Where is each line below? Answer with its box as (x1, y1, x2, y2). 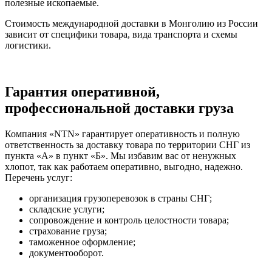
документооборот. (29, 248, 104, 259)
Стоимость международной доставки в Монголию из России (5, 18, 258, 29)
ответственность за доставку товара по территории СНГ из (5, 140, 250, 151)
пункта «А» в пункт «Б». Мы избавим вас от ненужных (5, 151, 236, 161)
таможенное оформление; (29, 237, 135, 248)
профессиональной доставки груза (5, 100, 234, 117)
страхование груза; (29, 226, 107, 237)
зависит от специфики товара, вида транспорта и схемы (5, 29, 237, 40)
